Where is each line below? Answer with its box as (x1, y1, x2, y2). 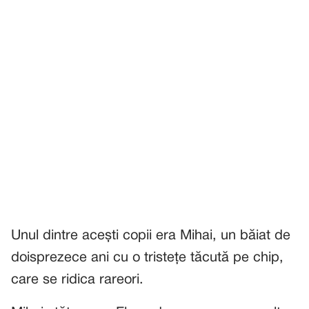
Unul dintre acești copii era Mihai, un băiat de (11, 230, 290, 242)
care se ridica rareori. (11, 274, 143, 286)
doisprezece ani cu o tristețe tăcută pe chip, (11, 252, 283, 264)
